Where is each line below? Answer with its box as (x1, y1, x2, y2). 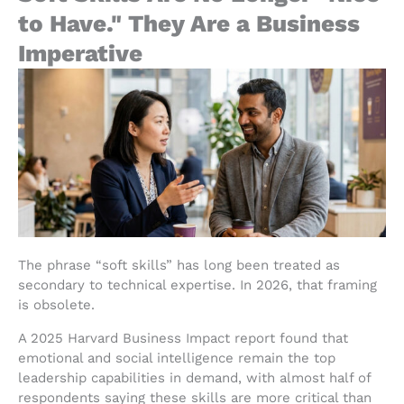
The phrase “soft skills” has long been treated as (18, 256, 340, 273)
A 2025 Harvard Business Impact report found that (18, 329, 348, 346)
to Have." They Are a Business (18, 10, 360, 38)
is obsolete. (18, 296, 95, 313)
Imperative (18, 40, 142, 68)
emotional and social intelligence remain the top (18, 349, 335, 366)
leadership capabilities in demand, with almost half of (18, 369, 371, 386)
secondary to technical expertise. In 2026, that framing (18, 276, 377, 293)
